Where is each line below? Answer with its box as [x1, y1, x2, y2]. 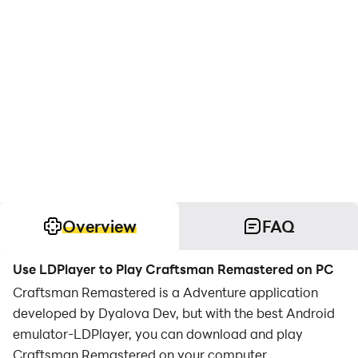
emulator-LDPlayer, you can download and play [13, 325, 303, 342]
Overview [62, 216, 137, 237]
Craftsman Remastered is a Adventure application [13, 284, 318, 300]
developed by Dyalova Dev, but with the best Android [13, 304, 335, 321]
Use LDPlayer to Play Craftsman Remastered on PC [13, 261, 334, 277]
